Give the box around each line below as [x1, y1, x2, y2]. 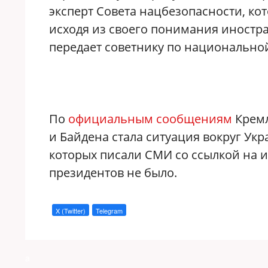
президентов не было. [49, 165, 177, 181]
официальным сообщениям [68, 111, 232, 127]
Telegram [96, 206, 123, 215]
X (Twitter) [56, 206, 86, 215]
